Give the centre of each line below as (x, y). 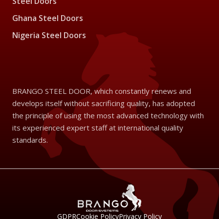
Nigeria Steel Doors (49, 35)
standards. (30, 140)
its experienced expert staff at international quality (98, 128)
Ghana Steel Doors (48, 18)
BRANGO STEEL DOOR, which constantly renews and (102, 91)
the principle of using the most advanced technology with (108, 116)
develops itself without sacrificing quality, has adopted (104, 103)
